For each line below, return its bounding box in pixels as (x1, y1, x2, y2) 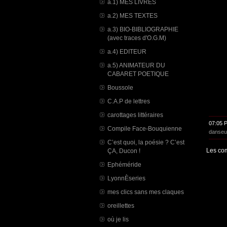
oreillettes (107, 202, 134, 209)
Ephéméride (107, 161, 141, 168)
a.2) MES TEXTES (107, 12, 158, 19)
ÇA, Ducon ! (107, 147, 140, 154)
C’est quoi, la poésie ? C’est (107, 139, 184, 145)
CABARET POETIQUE (107, 70, 169, 77)
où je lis (107, 216, 129, 222)
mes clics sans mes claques (107, 188, 184, 195)
